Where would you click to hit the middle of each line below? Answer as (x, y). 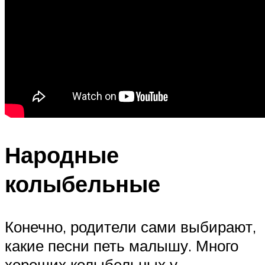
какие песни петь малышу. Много (122, 245)
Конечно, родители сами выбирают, (130, 226)
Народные (62, 155)
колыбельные (83, 184)
